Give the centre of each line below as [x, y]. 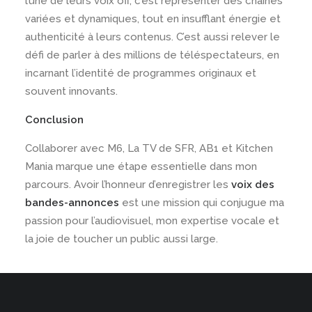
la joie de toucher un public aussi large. [122, 239]
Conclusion [54, 120]
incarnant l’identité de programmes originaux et [141, 73]
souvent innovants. [71, 91]
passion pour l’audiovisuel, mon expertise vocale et [152, 221]
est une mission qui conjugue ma [202, 203]
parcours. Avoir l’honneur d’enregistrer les [127, 185]
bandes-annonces [72, 203]
